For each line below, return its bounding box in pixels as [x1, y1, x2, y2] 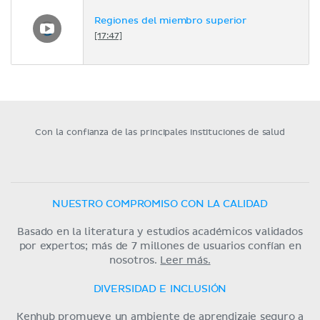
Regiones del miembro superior [94, 16, 247, 26]
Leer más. [160, 255, 211, 266]
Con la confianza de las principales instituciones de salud [35, 128, 285, 137]
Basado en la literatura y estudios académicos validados [17, 226, 303, 237]
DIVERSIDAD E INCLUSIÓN [93, 284, 227, 294]
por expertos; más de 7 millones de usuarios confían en [19, 241, 301, 251]
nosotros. [109, 255, 161, 266]
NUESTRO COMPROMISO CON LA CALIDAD [51, 199, 269, 209]
